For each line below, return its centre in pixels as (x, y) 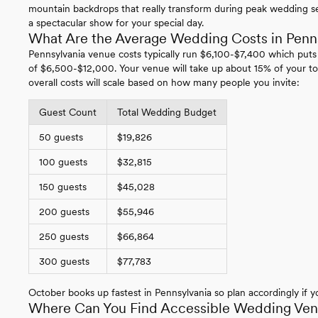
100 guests (63, 161)
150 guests (63, 186)
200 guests (64, 211)
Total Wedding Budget (167, 112)
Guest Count (68, 112)
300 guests (64, 261)
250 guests (64, 236)
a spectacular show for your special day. (116, 22)
